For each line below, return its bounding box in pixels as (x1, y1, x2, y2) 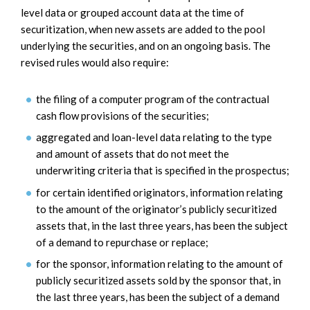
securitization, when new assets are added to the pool (21, 22, 265, 35)
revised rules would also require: (21, 55, 169, 69)
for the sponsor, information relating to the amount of (36, 257, 283, 271)
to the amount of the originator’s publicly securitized (36, 202, 277, 215)
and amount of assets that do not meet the (36, 147, 229, 161)
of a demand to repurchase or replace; (36, 235, 208, 248)
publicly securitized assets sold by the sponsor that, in (36, 274, 281, 287)
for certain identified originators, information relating (36, 185, 283, 199)
